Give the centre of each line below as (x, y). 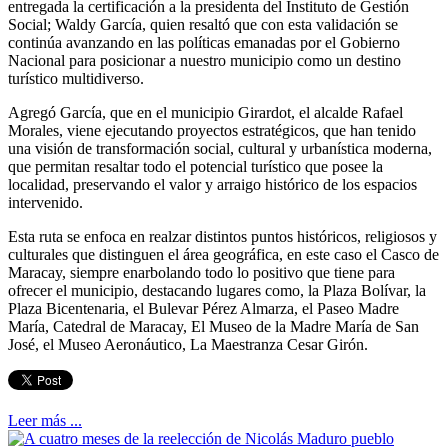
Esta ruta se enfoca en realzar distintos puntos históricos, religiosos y (222, 237)
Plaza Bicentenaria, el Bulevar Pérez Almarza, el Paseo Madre (203, 309)
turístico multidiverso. (76, 79)
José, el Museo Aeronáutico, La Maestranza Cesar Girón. (188, 345)
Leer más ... (45, 421)
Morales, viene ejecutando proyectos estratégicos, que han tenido (212, 131)
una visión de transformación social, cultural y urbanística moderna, (220, 149)
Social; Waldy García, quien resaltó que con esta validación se (203, 25)
